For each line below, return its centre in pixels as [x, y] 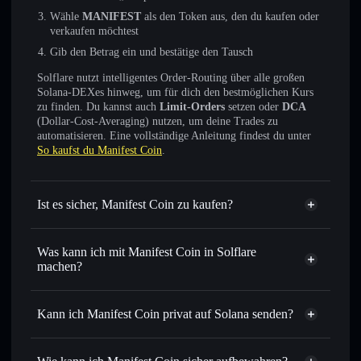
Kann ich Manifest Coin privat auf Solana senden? [165, 314]
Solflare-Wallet [193, 290]
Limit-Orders [192, 107]
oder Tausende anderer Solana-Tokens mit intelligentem [177, 326]
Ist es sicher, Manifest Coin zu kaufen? [135, 204]
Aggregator [64, 353]
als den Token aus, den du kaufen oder [230, 17]
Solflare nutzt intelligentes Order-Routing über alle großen [171, 78]
